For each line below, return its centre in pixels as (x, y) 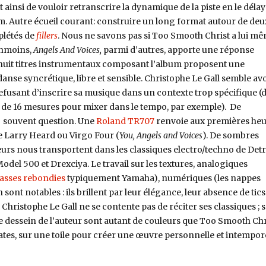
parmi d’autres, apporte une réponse (178, 50)
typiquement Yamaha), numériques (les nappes (163, 178)
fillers (47, 35)
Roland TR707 (125, 121)
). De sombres (230, 135)
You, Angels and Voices (161, 135)
